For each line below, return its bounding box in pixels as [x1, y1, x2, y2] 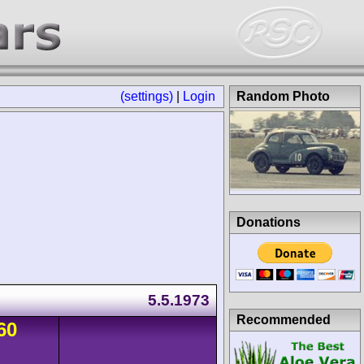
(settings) [120, 89, 173, 103]
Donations [236, 214, 301, 229]
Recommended [236, 312, 331, 327]
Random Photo [236, 89, 330, 103]
